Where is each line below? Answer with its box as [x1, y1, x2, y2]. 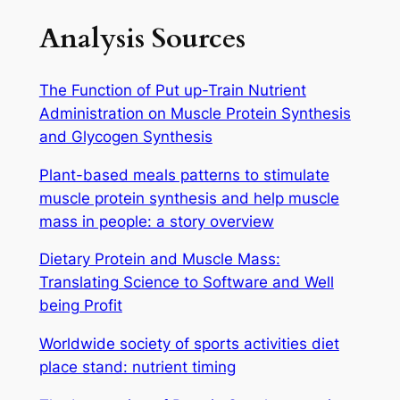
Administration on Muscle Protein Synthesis [38, 104, 351, 122]
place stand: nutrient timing [38, 358, 236, 377]
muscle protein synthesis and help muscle [38, 188, 339, 207]
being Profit [38, 296, 122, 315]
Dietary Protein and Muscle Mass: [38, 250, 280, 269]
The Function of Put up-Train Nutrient [38, 80, 306, 99]
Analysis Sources [38, 20, 246, 58]
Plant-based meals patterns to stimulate [38, 165, 329, 184]
